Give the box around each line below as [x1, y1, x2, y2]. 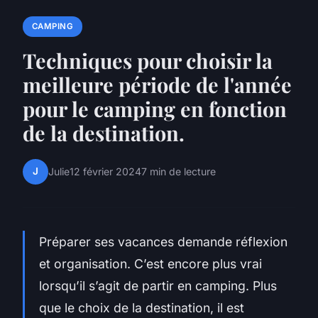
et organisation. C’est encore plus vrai [39, 256, 262, 271]
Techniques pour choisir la [23, 46, 273, 74]
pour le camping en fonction [23, 94, 287, 122]
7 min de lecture [141, 165, 216, 178]
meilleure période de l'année [23, 70, 292, 98]
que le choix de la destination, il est [39, 300, 244, 315]
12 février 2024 [70, 165, 141, 178]
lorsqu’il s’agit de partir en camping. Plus [39, 278, 277, 293]
